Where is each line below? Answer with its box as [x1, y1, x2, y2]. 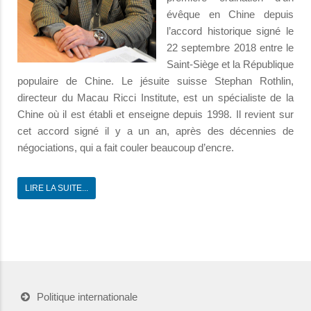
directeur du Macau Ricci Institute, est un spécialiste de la [17, 91, 294, 103]
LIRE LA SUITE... [25, 183, 88, 193]
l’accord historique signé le [167, 24, 294, 37]
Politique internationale [37, 290, 137, 303]
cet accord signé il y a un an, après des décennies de [17, 124, 294, 137]
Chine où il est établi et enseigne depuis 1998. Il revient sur [17, 108, 294, 120]
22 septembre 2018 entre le [167, 41, 294, 53]
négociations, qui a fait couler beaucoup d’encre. [17, 141, 234, 153]
